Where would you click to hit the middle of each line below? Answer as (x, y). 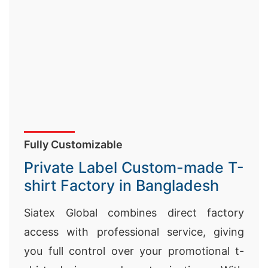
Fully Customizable (73, 144)
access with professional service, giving (134, 232)
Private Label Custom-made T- (134, 167)
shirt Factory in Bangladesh (121, 185)
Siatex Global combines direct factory (134, 213)
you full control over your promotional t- (134, 251)
